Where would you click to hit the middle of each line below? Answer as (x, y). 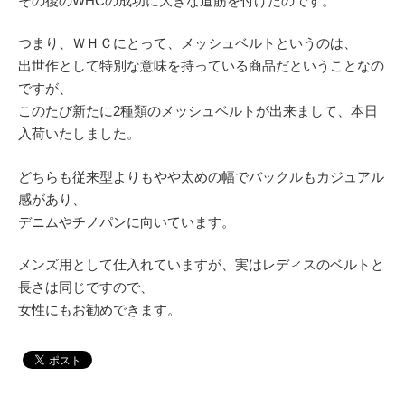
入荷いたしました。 (79, 133)
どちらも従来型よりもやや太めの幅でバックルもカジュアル (201, 176)
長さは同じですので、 (86, 287)
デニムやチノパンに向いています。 (127, 221)
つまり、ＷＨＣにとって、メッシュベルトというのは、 (188, 43)
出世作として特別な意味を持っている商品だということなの (201, 66)
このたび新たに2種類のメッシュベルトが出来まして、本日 (198, 111)
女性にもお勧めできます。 (99, 310)
